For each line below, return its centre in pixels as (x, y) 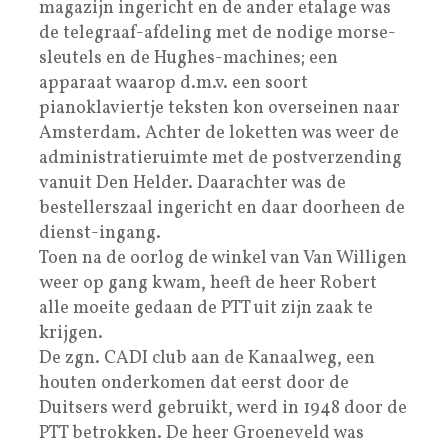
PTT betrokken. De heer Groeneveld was (201, 433)
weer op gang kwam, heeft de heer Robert (208, 283)
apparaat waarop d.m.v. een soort (173, 83)
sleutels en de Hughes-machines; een (188, 58)
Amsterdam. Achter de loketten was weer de (219, 133)
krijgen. (71, 333)
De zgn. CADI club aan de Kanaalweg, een (207, 358)
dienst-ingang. (100, 233)
